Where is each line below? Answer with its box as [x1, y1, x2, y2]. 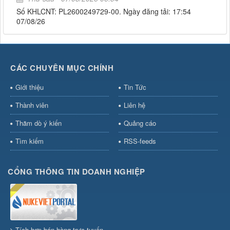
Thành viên [15, 100, 48, 110]
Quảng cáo [123, 118, 156, 128]
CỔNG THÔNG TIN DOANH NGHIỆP [8, 166, 145, 178]
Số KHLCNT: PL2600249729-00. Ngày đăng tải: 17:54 [16, 6, 191, 17]
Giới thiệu [15, 82, 44, 92]
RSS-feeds [123, 136, 156, 146]
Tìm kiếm [15, 136, 44, 146]
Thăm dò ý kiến [15, 118, 62, 128]
